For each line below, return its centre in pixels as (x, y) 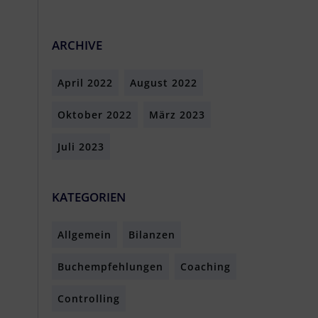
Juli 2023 (81, 146)
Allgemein (84, 234)
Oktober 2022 (95, 114)
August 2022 (164, 82)
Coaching (205, 266)
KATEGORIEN (89, 197)
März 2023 (177, 114)
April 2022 (85, 82)
